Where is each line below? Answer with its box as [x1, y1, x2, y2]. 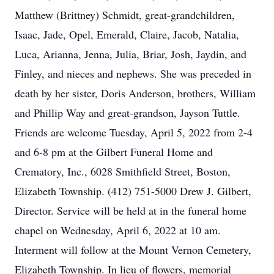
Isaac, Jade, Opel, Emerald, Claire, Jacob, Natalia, [15, 27, 239, 42]
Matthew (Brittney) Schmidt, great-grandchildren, [15, 7, 235, 22]
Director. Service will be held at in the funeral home [15, 203, 246, 218]
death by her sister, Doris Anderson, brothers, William [15, 86, 256, 100]
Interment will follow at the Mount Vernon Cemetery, [15, 242, 251, 257]
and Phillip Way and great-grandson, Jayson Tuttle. [15, 105, 240, 120]
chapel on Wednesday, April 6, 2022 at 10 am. [15, 223, 221, 237]
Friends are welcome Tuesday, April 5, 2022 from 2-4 [15, 125, 253, 139]
